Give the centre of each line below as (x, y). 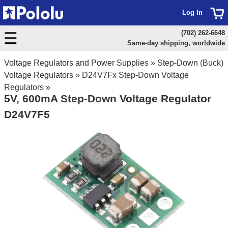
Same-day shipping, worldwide (176, 43)
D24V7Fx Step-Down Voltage (135, 75)
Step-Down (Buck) (190, 63)
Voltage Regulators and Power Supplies (76, 63)
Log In (192, 12)
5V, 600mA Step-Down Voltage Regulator (108, 98)
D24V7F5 (27, 114)
